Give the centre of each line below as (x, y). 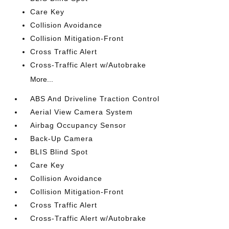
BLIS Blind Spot (59, 152)
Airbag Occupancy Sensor (78, 125)
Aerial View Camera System (82, 112)
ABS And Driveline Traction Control (95, 99)
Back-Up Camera (62, 139)
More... (42, 79)
